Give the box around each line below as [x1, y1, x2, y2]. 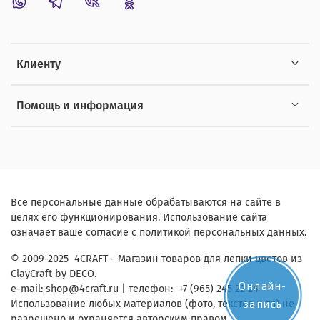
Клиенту [16, 56, 61, 71]
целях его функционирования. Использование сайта [11, 211, 267, 224]
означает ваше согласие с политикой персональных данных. [11, 226, 306, 239]
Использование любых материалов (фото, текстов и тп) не [11, 298, 294, 311]
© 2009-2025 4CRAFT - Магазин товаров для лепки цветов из [11, 253, 302, 266]
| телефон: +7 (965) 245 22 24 [119, 283, 259, 296]
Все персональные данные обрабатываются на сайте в [11, 196, 281, 209]
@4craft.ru [69, 283, 119, 296]
